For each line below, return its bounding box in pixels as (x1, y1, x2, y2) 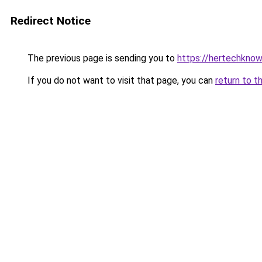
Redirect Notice (11, 14, 91, 27)
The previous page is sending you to (25, 53, 177, 64)
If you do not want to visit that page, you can (25, 75, 215, 86)
